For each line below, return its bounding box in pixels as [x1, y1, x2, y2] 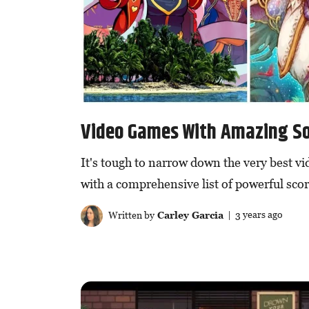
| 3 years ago [223, 208, 283, 221]
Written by [106, 208, 154, 221]
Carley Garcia [154, 208, 223, 221]
